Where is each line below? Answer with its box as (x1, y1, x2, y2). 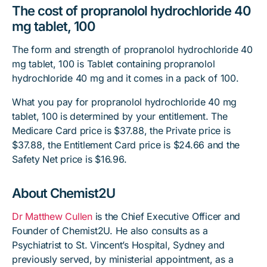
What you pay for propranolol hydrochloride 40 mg (12, 96, 237, 108)
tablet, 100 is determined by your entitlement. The (12, 110, 228, 122)
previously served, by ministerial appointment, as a (12, 253, 234, 265)
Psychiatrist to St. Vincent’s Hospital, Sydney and (12, 239, 225, 251)
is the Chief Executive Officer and (92, 210, 240, 222)
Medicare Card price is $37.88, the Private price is (12, 125, 231, 136)
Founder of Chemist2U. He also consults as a (12, 225, 208, 237)
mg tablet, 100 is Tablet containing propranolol (12, 58, 215, 70)
